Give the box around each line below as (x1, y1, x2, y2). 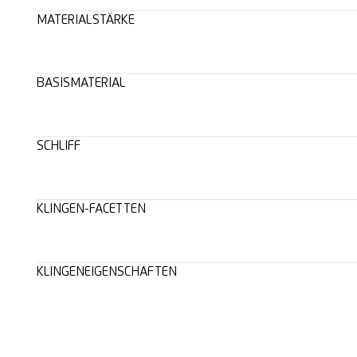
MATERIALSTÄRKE (36, 14, 135, 26)
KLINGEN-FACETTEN (36, 202, 146, 215)
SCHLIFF (36, 139, 80, 152)
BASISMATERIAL (36, 76, 125, 89)
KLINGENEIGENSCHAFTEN (36, 265, 177, 278)
